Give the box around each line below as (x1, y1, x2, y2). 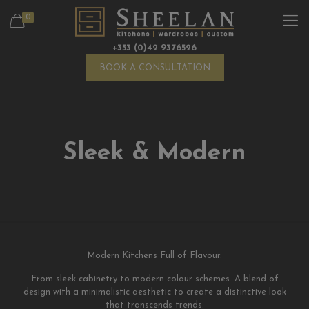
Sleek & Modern (63, 141, 246, 166)
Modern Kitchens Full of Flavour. (87, 251, 222, 260)
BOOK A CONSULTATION (99, 63, 210, 72)
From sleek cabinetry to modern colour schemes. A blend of (30, 275, 279, 283)
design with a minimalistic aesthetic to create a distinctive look (23, 288, 286, 297)
